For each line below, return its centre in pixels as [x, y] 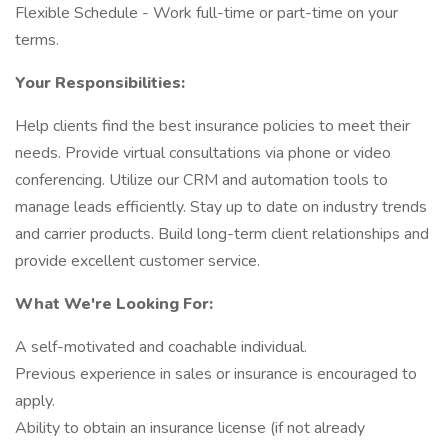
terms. [37, 40]
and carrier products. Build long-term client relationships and [222, 234]
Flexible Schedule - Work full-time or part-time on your [206, 13]
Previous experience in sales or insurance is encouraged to [216, 374]
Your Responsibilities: [100, 83]
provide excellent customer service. [137, 261]
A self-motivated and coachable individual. [161, 347]
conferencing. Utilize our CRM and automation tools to [201, 180]
